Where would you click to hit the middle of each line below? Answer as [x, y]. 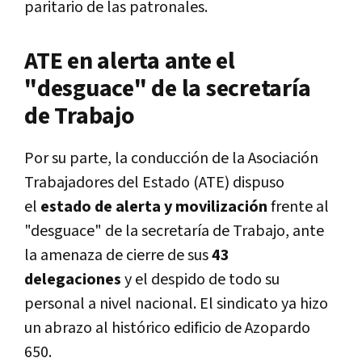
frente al [300, 206]
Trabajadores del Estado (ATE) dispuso [154, 182]
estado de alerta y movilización [154, 206]
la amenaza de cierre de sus [116, 255]
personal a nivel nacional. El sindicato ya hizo [176, 303]
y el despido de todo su [202, 279]
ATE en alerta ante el [130, 61]
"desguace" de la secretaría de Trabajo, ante [174, 231]
